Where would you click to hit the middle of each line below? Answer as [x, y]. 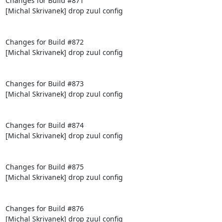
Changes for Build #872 [44, 42]
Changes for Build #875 [44, 166]
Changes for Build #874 [44, 125]
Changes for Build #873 [44, 83]
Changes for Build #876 [44, 208]
